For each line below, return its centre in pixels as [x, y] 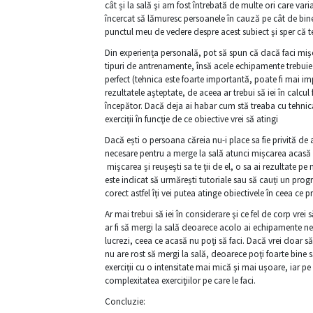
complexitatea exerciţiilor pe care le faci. [180, 280]
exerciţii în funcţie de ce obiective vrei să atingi [191, 119]
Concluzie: [125, 301]
